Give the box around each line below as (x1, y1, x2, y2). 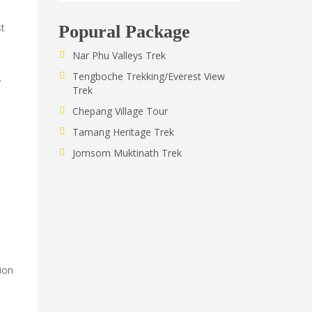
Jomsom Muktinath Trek (72, 146, 182, 159)
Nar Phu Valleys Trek (72, 49, 166, 62)
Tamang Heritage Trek (72, 125, 174, 139)
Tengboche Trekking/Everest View (72, 70, 225, 83)
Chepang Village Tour (72, 104, 168, 118)
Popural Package (58, 22, 190, 42)
